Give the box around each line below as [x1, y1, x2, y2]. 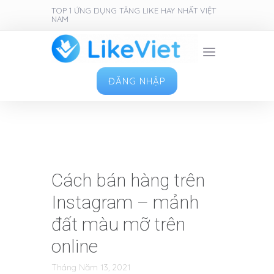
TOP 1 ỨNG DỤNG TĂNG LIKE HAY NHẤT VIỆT [51, 6, 216, 15]
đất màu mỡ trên [51, 213, 185, 235]
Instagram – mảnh [51, 191, 199, 213]
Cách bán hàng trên [51, 169, 205, 191]
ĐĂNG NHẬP [108, 75, 166, 87]
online [51, 235, 98, 257]
